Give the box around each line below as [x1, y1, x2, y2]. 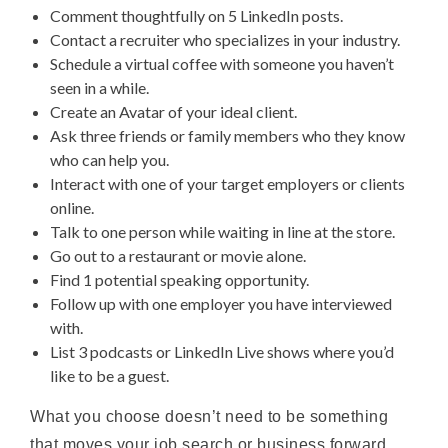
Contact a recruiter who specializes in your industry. [50, 30, 400, 49]
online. [50, 198, 94, 217]
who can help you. [50, 150, 169, 169]
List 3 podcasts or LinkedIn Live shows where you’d [50, 342, 394, 361]
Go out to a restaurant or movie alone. [50, 246, 306, 265]
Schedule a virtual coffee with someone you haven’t [50, 54, 394, 73]
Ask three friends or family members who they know [50, 126, 405, 145]
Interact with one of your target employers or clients [50, 174, 405, 193]
